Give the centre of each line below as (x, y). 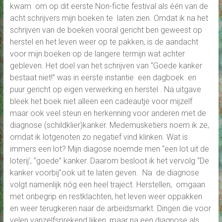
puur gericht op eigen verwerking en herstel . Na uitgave (105, 89)
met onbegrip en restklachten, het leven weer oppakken (106, 196)
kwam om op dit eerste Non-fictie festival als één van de (109, 6)
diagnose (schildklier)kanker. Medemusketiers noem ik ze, (109, 125)
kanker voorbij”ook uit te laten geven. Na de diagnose (104, 172)
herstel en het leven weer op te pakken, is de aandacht (104, 42)
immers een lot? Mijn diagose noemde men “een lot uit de (109, 149)
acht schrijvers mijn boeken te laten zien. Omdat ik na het (109, 18)
